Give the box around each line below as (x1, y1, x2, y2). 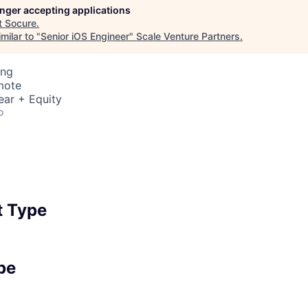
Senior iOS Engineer (41, 30, 129, 42)
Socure (5, 17, 36, 29)
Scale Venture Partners (136, 30, 240, 42)
